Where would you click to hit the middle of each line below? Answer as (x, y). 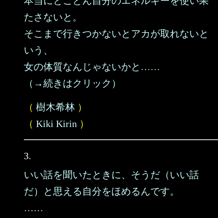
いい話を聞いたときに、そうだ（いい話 (111, 175)
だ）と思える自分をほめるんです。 (102, 191)
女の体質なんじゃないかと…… (92, 67)
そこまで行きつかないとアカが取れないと (116, 34)
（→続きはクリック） (73, 83)
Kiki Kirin (56, 124)
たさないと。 (53, 17)
